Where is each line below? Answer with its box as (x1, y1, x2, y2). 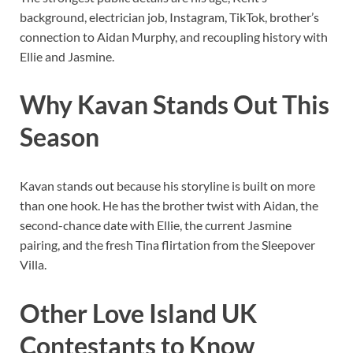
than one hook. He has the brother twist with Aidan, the (20, 198, 318, 214)
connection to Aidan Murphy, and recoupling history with (20, 28, 328, 44)
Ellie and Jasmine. (20, 48, 114, 64)
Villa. (20, 257, 46, 273)
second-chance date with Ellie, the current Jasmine (20, 217, 292, 233)
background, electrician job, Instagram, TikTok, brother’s (20, 9, 319, 24)
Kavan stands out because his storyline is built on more (20, 178, 315, 194)
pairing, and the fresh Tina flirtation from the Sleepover (20, 237, 315, 253)
